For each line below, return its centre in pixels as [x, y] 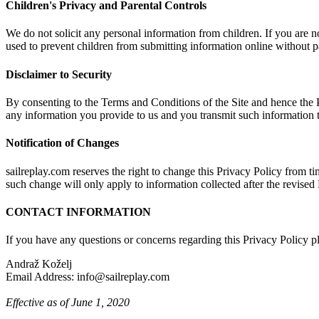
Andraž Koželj [39, 264]
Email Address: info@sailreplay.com [88, 277]
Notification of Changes [62, 143]
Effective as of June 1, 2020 [68, 303]
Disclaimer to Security [59, 74]
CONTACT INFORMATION [78, 211]
